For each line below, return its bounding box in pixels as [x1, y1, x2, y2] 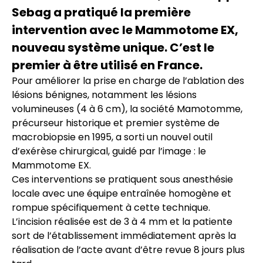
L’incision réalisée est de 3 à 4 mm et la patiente [12, 215, 232, 228]
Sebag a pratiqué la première [12, 4, 191, 21]
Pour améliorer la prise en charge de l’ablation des [12, 74, 244, 87]
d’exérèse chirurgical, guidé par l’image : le [12, 144, 206, 158]
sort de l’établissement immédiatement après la [12, 229, 236, 242]
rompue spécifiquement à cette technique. [12, 201, 210, 214]
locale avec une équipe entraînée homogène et [12, 187, 231, 200]
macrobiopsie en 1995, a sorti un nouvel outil [12, 130, 213, 144]
